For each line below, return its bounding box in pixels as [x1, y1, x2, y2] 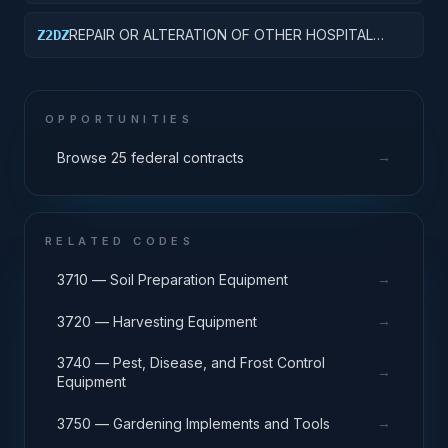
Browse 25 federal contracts [57, 148, 244, 166]
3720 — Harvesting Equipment [57, 312, 257, 330]
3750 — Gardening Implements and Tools [57, 414, 330, 432]
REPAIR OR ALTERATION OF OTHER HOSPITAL [69, 26, 373, 43]
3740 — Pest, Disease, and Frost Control [57, 354, 325, 371]
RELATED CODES [45, 234, 195, 248]
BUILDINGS [69, 46, 140, 63]
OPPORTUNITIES [45, 112, 194, 126]
